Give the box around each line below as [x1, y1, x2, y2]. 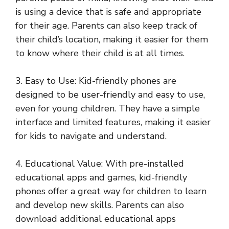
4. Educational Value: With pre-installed [15, 157, 184, 170]
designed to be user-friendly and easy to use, [15, 88, 205, 101]
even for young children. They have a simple [15, 102, 200, 115]
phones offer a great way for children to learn [15, 185, 207, 198]
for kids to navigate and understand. [15, 130, 167, 143]
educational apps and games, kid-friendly [15, 171, 187, 184]
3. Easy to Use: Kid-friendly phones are [15, 75, 176, 87]
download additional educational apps [15, 213, 176, 225]
